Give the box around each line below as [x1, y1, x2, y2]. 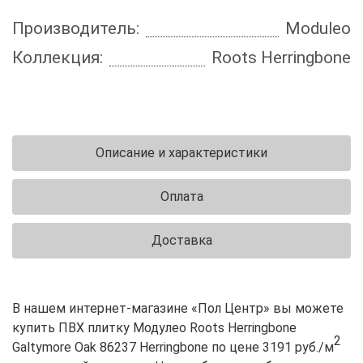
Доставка [151, 232, 212, 248]
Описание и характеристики [96, 144, 267, 160]
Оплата [160, 188, 203, 204]
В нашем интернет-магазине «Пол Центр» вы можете [12, 300, 344, 316]
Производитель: [12, 19, 139, 38]
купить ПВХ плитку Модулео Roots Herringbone [12, 319, 297, 335]
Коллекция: [12, 47, 103, 67]
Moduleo [285, 19, 351, 38]
